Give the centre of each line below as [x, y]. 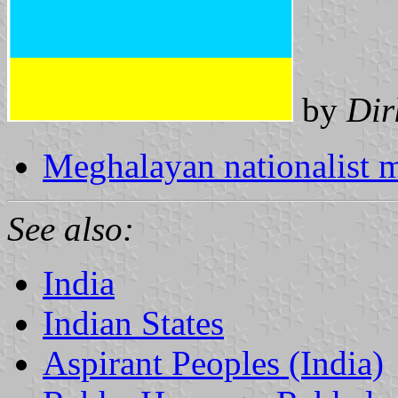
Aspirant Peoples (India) [213, 362]
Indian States [133, 322]
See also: [71, 228]
